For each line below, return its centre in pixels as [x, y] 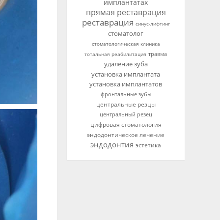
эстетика [148, 145]
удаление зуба [126, 64]
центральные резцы [126, 104]
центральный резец [126, 114]
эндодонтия [112, 144]
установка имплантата [126, 74]
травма [158, 54]
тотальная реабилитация [115, 54]
